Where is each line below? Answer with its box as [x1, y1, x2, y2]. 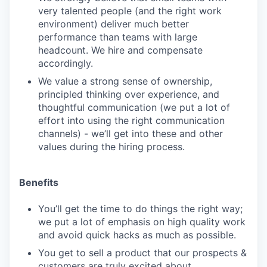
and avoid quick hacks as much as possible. [38, 229, 236, 241]
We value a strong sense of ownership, [38, 75, 212, 87]
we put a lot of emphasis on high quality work [38, 216, 246, 228]
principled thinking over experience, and [38, 88, 219, 100]
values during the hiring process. [38, 141, 185, 153]
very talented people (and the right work [38, 5, 222, 17]
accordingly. [38, 57, 93, 69]
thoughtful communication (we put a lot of [38, 101, 230, 113]
